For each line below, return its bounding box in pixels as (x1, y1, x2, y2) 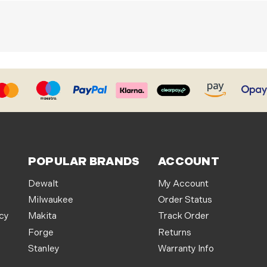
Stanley (27, 243, 60, 254)
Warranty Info (158, 243, 215, 254)
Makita (27, 210, 57, 222)
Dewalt (27, 178, 58, 190)
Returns (158, 226, 192, 238)
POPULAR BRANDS (27, 154, 140, 169)
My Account (158, 178, 209, 190)
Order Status (158, 194, 213, 206)
